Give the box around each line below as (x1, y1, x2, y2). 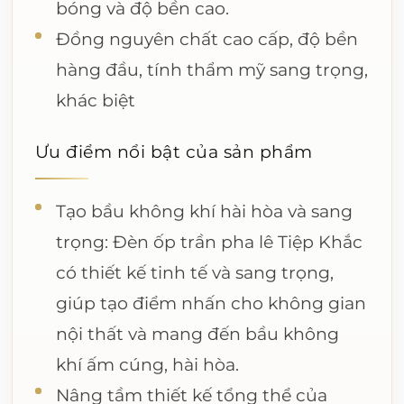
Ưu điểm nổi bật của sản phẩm (34, 140, 313, 162)
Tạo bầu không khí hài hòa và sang (56, 199, 353, 222)
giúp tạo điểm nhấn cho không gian (56, 291, 367, 314)
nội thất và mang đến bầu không (56, 322, 340, 344)
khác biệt (56, 89, 136, 112)
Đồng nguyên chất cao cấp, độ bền (56, 28, 359, 50)
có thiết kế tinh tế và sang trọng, (56, 261, 335, 283)
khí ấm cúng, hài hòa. (56, 353, 240, 375)
